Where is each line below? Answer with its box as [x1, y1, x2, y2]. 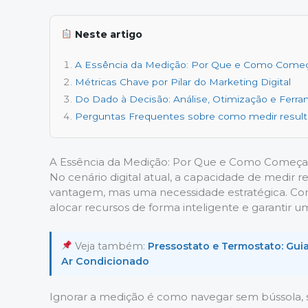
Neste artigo [72, 27, 143, 41]
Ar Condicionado [61, 254, 149, 267]
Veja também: [72, 239, 148, 252]
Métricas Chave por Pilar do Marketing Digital [75, 76, 291, 87]
